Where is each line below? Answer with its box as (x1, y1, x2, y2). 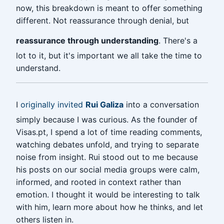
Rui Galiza (85, 99, 123, 109)
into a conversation (123, 99, 199, 109)
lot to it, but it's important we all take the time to (16, 50, 202, 60)
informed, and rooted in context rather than (16, 177, 181, 187)
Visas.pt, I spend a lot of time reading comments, (16, 127, 202, 137)
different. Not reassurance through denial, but (16, 15, 189, 25)
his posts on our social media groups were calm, (16, 164, 199, 174)
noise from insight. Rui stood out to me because (16, 152, 198, 162)
